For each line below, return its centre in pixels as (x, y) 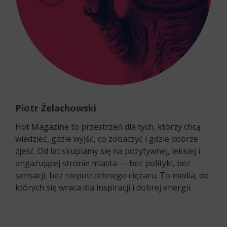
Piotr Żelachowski (56, 108)
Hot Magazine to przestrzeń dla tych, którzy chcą (108, 126)
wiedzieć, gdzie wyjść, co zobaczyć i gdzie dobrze (107, 139)
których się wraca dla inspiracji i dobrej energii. (103, 187)
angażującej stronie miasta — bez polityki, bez (103, 163)
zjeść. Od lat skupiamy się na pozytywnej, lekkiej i (108, 151)
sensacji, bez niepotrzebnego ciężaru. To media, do (112, 175)
